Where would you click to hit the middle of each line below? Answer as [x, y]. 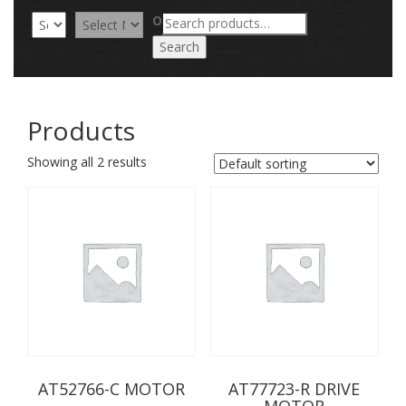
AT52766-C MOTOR [112, 388]
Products [81, 131]
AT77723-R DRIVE [295, 388]
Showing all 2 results [87, 162]
